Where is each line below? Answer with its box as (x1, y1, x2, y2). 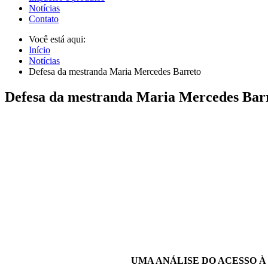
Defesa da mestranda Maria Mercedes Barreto (29, 66, 201, 77)
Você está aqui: (29, 33, 88, 44)
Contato (29, 13, 59, 24)
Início (29, 44, 50, 55)
